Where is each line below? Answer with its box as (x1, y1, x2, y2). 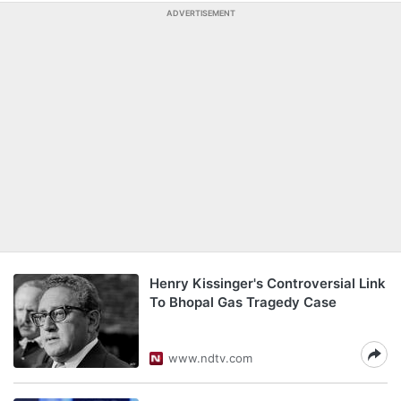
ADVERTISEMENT (166, 8, 235, 18)
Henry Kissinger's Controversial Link (149, 275, 386, 292)
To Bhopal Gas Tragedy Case (149, 294, 337, 311)
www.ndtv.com (168, 351, 252, 365)
